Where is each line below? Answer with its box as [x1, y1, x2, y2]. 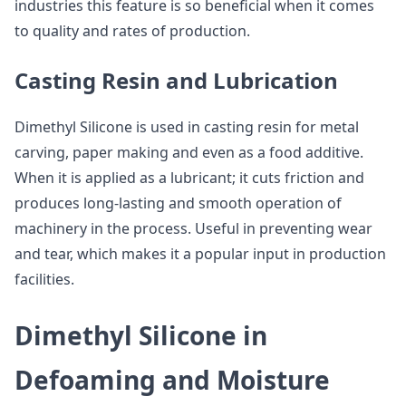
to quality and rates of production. [14, 21, 250, 41]
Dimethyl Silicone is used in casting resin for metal [14, 117, 359, 137]
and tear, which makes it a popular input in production [14, 244, 386, 264]
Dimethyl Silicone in [14, 318, 267, 353]
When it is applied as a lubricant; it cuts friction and [14, 168, 364, 188]
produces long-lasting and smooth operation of [14, 193, 342, 213]
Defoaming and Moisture [14, 362, 330, 397]
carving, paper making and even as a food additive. [14, 142, 363, 162]
